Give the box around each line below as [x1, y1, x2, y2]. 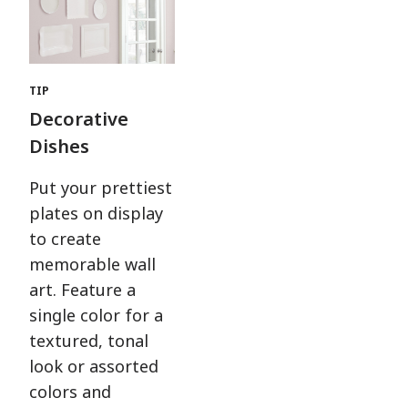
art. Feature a [29, 278, 136, 301]
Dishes [29, 133, 89, 158]
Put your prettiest [29, 176, 172, 199]
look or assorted [29, 354, 158, 377]
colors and [29, 380, 111, 403]
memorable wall [29, 252, 156, 275]
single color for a [29, 303, 163, 326]
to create [29, 227, 101, 250]
